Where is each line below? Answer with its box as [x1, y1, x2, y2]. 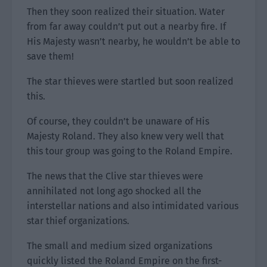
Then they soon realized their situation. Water [27, 6, 225, 17]
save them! [27, 51, 74, 62]
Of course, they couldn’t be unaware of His [27, 116, 209, 127]
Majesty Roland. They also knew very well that [27, 131, 224, 142]
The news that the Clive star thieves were [27, 170, 203, 182]
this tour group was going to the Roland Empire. [27, 145, 232, 157]
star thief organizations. [27, 215, 129, 226]
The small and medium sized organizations [27, 240, 212, 252]
